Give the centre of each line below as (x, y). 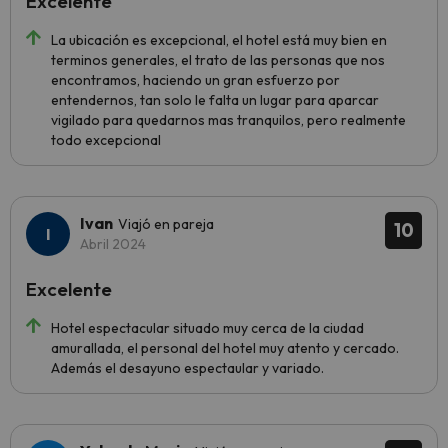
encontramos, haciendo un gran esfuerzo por (195, 80)
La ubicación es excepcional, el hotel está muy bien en (219, 40)
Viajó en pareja (166, 224)
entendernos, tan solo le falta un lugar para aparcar (215, 100)
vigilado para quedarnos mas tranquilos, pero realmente (228, 120)
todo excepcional (106, 140)
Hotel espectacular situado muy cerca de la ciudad (207, 328)
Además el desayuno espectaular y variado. (187, 368)
